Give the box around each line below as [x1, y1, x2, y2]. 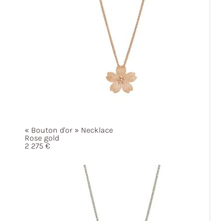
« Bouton [25, 125, 58, 135]
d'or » [60, 125, 79, 135]
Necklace [79, 125, 113, 135]
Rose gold [25, 133, 59, 143]
